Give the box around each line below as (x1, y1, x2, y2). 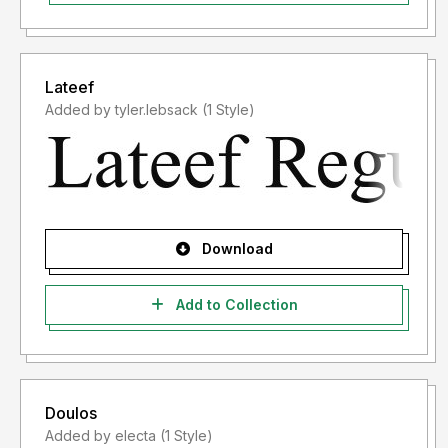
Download (197, 240, 273, 258)
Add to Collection (171, 296, 298, 314)
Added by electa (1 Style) (160, 427, 213, 445)
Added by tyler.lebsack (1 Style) (202, 101, 255, 119)
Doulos (45, 403, 97, 424)
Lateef (45, 77, 94, 98)
